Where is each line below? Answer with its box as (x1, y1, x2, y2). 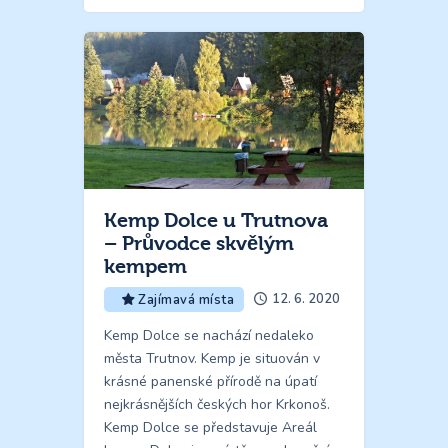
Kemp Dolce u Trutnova (104, 209, 328, 233)
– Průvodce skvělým (104, 232, 294, 256)
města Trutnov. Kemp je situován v (104, 349, 320, 369)
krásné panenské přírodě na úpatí (104, 372, 317, 392)
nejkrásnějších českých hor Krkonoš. (104, 395, 330, 415)
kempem (104, 255, 187, 279)
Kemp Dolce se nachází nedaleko (104, 326, 314, 346)
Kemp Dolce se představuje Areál (104, 418, 317, 438)
